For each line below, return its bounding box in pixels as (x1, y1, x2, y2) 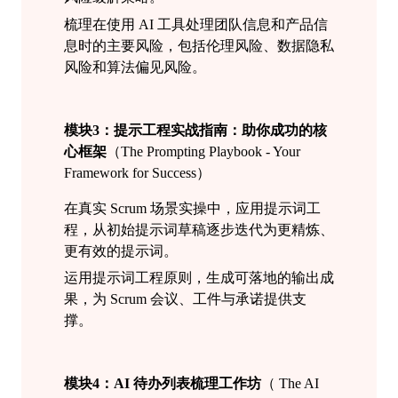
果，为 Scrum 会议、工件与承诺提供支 (64, 291, 306, 307)
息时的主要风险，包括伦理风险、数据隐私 (64, 37, 334, 53)
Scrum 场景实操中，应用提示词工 (107, 200, 321, 216)
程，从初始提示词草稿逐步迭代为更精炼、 (64, 221, 334, 237)
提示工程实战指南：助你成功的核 (114, 122, 327, 138)
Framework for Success (64, 164, 196, 180)
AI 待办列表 (114, 375, 190, 391)
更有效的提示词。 (64, 243, 178, 259)
